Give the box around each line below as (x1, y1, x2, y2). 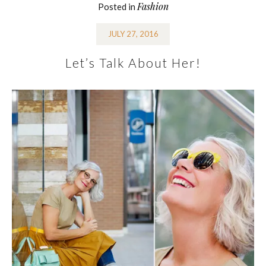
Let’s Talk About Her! (65, 55, 201, 70)
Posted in (97, 1, 137, 12)
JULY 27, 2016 (107, 29, 159, 39)
